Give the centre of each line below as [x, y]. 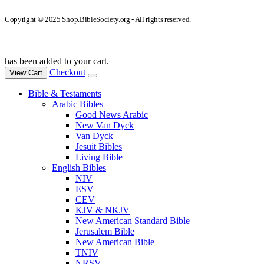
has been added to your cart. [57, 61]
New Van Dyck [105, 126]
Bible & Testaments [65, 94]
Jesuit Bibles [99, 147]
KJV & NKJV [103, 210]
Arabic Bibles [77, 104]
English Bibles [79, 168]
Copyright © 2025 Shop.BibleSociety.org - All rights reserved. [98, 19]
